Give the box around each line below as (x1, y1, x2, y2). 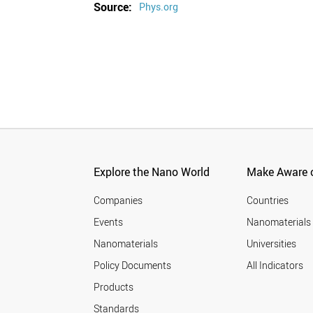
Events (94, 215, 124, 228)
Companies (94, 194, 143, 207)
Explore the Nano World (94, 164, 210, 180)
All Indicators (247, 259, 304, 272)
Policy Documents (94, 259, 172, 272)
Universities (247, 237, 297, 250)
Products (94, 280, 134, 293)
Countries (247, 194, 289, 207)
